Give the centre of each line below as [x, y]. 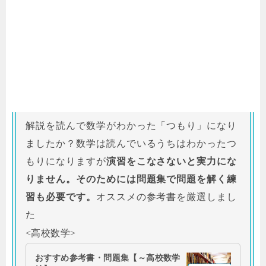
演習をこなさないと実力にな [172, 161]
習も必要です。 [61, 197]
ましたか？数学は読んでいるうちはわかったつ [132, 144]
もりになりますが [66, 161]
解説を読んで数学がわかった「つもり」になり [132, 126]
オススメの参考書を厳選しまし [167, 197]
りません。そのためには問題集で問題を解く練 [132, 179]
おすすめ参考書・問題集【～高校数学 [108, 258]
